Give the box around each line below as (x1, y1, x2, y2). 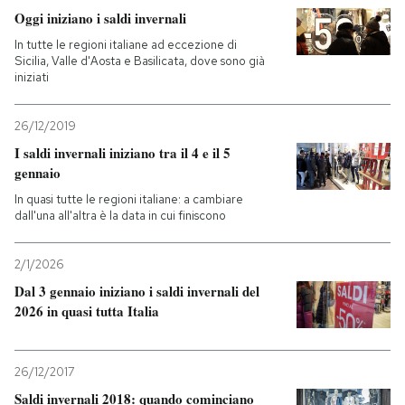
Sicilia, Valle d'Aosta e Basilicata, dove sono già (14, 53, 265, 69)
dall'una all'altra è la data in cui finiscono (14, 208, 226, 223)
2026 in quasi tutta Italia (14, 301, 159, 321)
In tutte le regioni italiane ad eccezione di (14, 37, 237, 52)
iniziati (14, 70, 49, 85)
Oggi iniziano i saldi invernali (14, 8, 186, 28)
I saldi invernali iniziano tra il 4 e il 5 (14, 143, 231, 163)
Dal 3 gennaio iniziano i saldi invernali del (14, 281, 259, 301)
